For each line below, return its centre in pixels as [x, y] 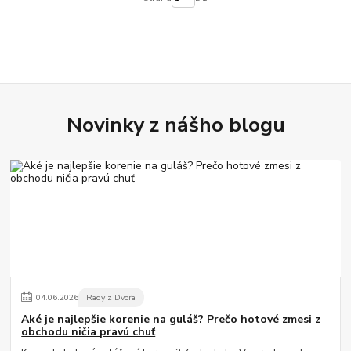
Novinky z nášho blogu [175, 125]
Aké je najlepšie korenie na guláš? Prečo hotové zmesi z [171, 320]
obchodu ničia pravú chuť [89, 332]
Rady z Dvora [111, 297]
